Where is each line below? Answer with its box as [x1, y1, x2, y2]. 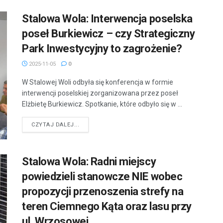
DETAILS [79, 120, 103, 127]
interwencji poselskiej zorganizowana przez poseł [22, 89, 178, 97]
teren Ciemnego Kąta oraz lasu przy [22, 200, 192, 213]
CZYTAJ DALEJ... [31, 121, 80, 128]
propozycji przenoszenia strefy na [22, 185, 184, 198]
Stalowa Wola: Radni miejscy [22, 155, 156, 168]
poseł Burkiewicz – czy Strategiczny [22, 27, 195, 40]
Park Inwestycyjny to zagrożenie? [22, 42, 182, 55]
